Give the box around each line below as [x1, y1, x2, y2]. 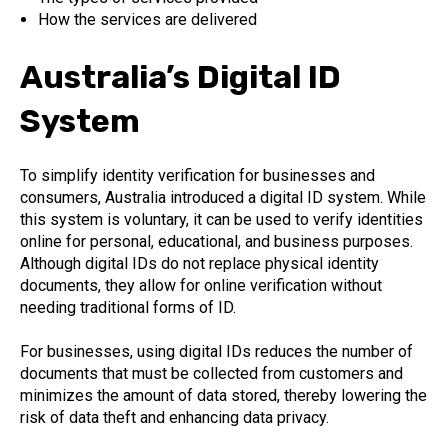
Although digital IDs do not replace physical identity [20, 253, 379, 273]
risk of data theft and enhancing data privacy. [20, 408, 329, 428]
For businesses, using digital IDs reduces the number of [20, 342, 413, 362]
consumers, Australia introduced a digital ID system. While [20, 187, 426, 207]
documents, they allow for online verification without [20, 275, 382, 295]
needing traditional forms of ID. [20, 297, 236, 317]
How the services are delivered [37, 9, 257, 29]
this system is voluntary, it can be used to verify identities [20, 209, 423, 229]
